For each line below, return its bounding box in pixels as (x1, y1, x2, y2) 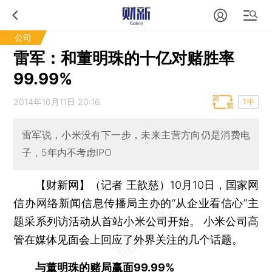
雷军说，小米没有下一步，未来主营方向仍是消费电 (21, 129, 251, 141)
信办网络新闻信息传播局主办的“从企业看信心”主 (13, 196, 259, 209)
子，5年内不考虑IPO (21, 146, 112, 159)
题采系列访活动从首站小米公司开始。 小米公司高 (13, 214, 259, 228)
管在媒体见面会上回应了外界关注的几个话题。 (13, 233, 243, 246)
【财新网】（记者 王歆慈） (35, 178, 170, 191)
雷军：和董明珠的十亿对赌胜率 (13, 49, 235, 67)
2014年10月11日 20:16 (13, 97, 101, 107)
